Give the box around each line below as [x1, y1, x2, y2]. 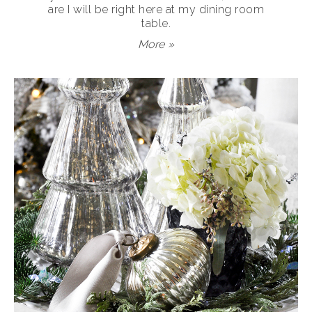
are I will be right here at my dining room [48, 3, 264, 16]
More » [137, 38, 175, 51]
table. [141, 17, 171, 30]
